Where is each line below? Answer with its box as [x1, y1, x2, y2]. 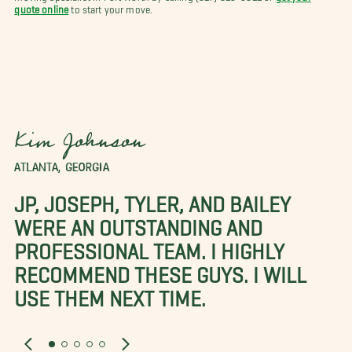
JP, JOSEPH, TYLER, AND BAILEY [14, 191, 291, 206]
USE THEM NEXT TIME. [14, 285, 207, 300]
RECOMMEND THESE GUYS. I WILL [14, 262, 307, 277]
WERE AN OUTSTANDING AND [14, 214, 263, 229]
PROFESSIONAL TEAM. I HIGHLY [14, 238, 285, 253]
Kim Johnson [14, 132, 145, 157]
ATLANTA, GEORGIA [14, 159, 109, 174]
